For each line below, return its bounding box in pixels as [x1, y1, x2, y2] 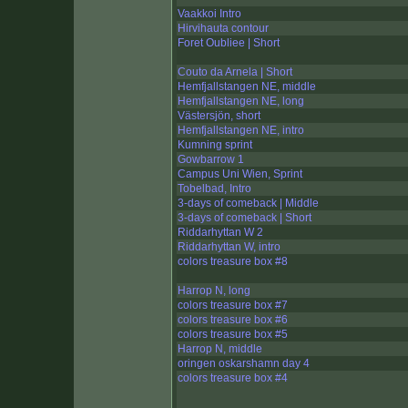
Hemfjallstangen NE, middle [178, 80, 316, 94]
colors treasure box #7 [178, 299, 288, 312]
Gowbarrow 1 [178, 153, 244, 167]
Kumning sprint [178, 138, 252, 152]
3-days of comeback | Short [178, 211, 311, 225]
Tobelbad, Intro [178, 182, 251, 196]
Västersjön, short [178, 109, 260, 123]
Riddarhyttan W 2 [178, 226, 263, 240]
